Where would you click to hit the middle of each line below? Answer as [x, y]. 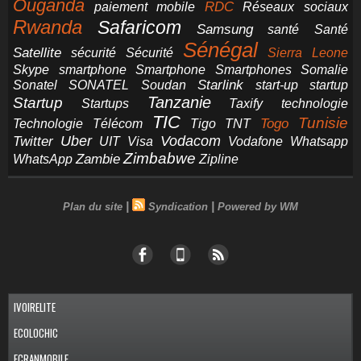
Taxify [246, 104]
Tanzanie [179, 102]
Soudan [163, 85]
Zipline [219, 159]
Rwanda [48, 27]
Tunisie [324, 123]
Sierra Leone [308, 53]
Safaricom [139, 27]
